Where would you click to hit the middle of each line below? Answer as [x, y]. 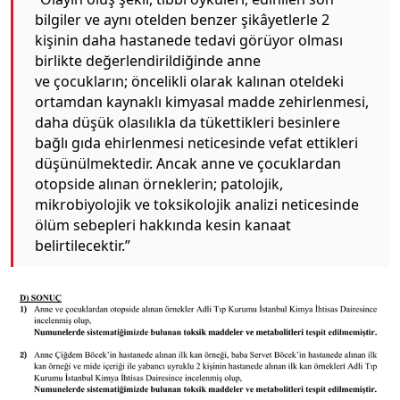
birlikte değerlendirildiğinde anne [148, 60]
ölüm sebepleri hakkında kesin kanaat [163, 225]
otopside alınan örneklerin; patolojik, [159, 183]
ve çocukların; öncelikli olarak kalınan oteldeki [189, 81]
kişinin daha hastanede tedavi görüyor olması [189, 40]
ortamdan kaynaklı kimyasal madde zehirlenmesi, [202, 101]
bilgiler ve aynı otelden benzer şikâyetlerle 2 [182, 19]
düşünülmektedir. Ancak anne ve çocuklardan [188, 163]
